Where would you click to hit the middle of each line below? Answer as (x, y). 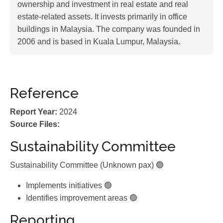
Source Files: (35, 124)
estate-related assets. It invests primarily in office (102, 17)
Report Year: (34, 112)
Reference (44, 93)
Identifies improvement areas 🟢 (82, 198)
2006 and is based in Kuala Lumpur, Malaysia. (99, 42)
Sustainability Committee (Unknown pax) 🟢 (87, 165)
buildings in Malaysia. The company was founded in (109, 29)
